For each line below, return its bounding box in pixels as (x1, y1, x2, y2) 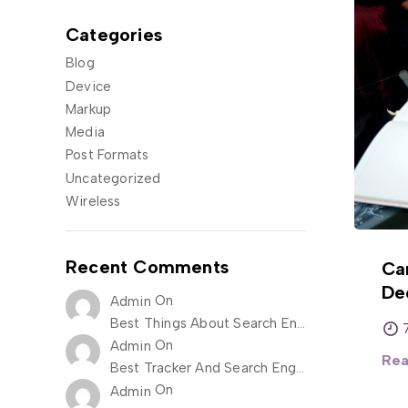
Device (66, 77, 112, 95)
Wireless (66, 192, 121, 209)
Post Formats (66, 147, 149, 164)
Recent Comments (66, 255, 229, 278)
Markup (66, 100, 112, 117)
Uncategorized (66, 169, 161, 187)
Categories (66, 24, 162, 46)
